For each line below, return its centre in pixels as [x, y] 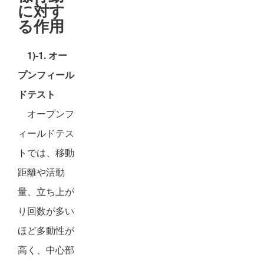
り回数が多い [46, 211]
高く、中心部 [46, 250]
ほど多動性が [46, 230]
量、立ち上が [46, 191]
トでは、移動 [46, 152]
